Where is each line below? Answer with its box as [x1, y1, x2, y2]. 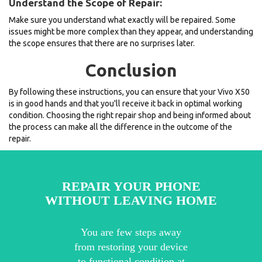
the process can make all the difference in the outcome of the [9, 122, 232, 132]
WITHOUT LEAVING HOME [45, 192, 217, 208]
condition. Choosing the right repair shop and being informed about [9, 110, 251, 120]
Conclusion [85, 60, 177, 80]
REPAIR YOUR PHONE [61, 178, 201, 194]
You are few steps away [81, 226, 181, 238]
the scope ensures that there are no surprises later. [9, 38, 195, 48]
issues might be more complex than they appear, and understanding [9, 26, 253, 36]
